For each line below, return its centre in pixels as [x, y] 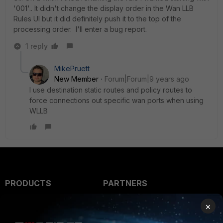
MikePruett [72, 68]
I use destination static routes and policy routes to [111, 90]
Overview [121, 203]
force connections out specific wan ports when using [116, 100]
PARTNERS [125, 183]
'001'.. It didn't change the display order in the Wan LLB [104, 8]
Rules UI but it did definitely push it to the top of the [97, 19]
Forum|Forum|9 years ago [147, 79]
